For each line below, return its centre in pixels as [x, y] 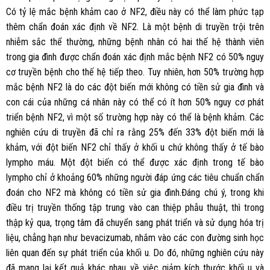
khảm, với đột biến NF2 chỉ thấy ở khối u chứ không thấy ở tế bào [135, 147]
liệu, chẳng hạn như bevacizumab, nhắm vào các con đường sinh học [135, 237]
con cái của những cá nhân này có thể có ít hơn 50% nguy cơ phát [135, 102]
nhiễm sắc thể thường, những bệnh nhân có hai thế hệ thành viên [135, 42]
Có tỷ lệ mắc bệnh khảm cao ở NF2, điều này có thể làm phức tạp [135, 11]
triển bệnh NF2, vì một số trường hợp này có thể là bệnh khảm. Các [135, 117]
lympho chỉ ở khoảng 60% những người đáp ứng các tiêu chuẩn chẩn [135, 177]
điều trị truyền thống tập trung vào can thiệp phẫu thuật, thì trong [135, 207]
